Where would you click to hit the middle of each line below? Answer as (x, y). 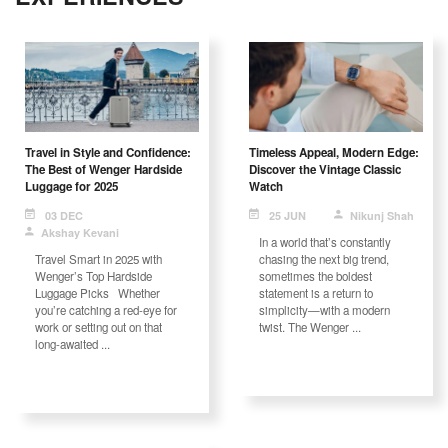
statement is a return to (316, 293)
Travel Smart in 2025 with (98, 259)
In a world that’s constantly (325, 242)
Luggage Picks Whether (97, 293)
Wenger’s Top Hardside (93, 276)
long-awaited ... (72, 344)
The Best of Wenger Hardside (103, 170)
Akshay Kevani (80, 233)
